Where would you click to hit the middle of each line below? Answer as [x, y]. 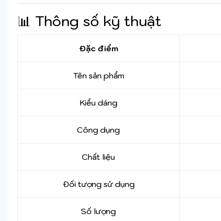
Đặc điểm [98, 49]
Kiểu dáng [98, 103]
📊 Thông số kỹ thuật [89, 21]
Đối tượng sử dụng [98, 184]
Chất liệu [98, 157]
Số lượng [98, 211]
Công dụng [98, 130]
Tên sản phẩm [98, 76]
